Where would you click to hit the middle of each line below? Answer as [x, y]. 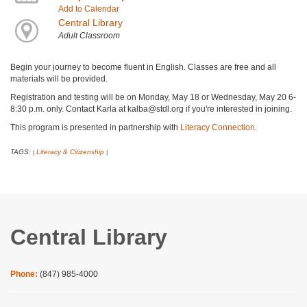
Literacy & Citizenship [70, 152]
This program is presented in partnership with [95, 128]
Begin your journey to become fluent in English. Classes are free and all [143, 67]
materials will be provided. [60, 79]
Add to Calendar [88, 9]
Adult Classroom [89, 36]
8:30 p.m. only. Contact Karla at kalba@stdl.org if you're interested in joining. [151, 109]
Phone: [25, 274]
